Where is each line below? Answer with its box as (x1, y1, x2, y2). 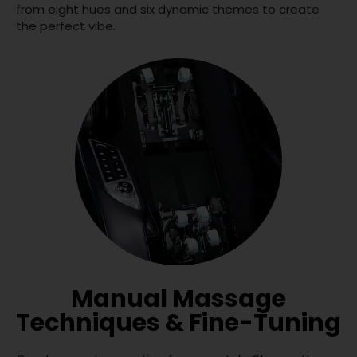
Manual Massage (71, 282, 286, 316)
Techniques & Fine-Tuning (16, 306, 341, 340)
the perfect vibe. (16, 18, 116, 35)
